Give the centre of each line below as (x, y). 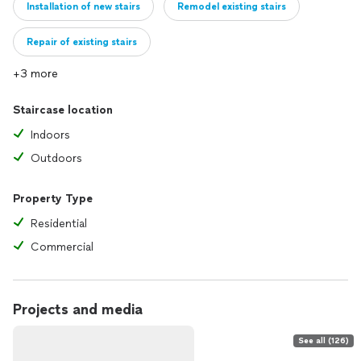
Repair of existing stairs (82, 42)
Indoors (50, 135)
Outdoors (56, 158)
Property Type (53, 199)
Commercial (62, 247)
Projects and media (78, 309)
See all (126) (324, 340)
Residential (59, 224)
